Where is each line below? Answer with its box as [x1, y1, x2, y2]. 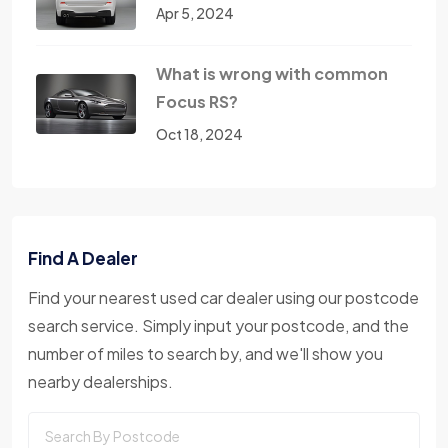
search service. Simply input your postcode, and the [28, 315, 409, 337]
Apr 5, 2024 [156, 3, 234, 22]
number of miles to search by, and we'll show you [28, 343, 383, 365]
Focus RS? [156, 91, 238, 113]
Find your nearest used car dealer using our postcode [28, 287, 419, 309]
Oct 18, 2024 [156, 125, 243, 144]
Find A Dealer [28, 247, 138, 270]
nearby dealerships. [28, 371, 173, 393]
